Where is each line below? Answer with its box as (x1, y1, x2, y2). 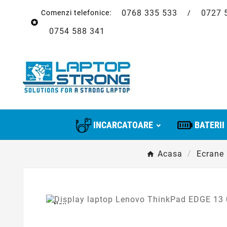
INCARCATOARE (93, 120, 153, 131)
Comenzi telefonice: (41, 8, 113, 17)
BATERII (194, 120, 224, 131)
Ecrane (196, 149, 224, 159)
